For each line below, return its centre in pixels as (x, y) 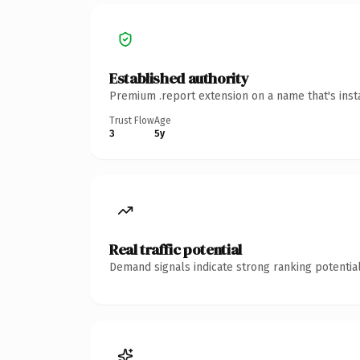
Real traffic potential (176, 249)
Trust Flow (132, 120)
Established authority (179, 78)
